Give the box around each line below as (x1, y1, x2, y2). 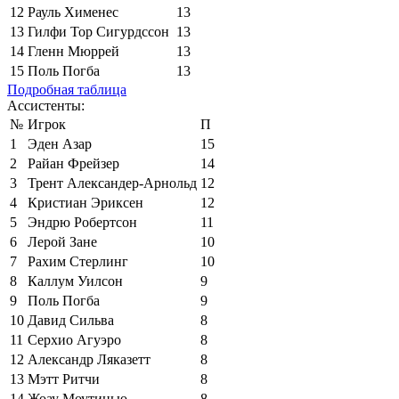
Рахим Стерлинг (28, 253, 128, 269)
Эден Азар (28, 135, 92, 151)
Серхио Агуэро (28, 331, 121, 347)
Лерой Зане (28, 233, 97, 249)
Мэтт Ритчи (28, 370, 100, 387)
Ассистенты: (7, 97, 85, 113)
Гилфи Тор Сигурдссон (28, 23, 169, 39)
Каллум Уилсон (28, 273, 123, 289)
